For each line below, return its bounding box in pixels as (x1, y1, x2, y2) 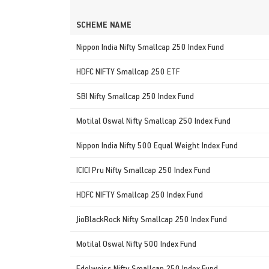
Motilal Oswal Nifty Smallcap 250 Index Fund (76, 114, 231, 126)
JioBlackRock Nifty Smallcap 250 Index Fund (76, 213, 227, 225)
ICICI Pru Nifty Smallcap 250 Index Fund (76, 163, 210, 175)
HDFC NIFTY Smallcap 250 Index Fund (76, 188, 203, 200)
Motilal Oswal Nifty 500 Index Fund (76, 237, 196, 249)
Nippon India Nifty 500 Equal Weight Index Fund (76, 139, 238, 151)
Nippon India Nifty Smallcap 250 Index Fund (76, 40, 224, 52)
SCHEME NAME (76, 18, 131, 30)
